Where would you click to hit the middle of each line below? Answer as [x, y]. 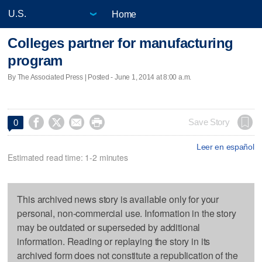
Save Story [209, 122]
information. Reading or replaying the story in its [114, 241]
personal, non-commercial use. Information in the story [127, 213]
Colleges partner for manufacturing [121, 43]
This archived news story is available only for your [118, 199]
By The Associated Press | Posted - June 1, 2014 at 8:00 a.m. [100, 77]
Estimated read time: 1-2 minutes [68, 157]
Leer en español [225, 146]
